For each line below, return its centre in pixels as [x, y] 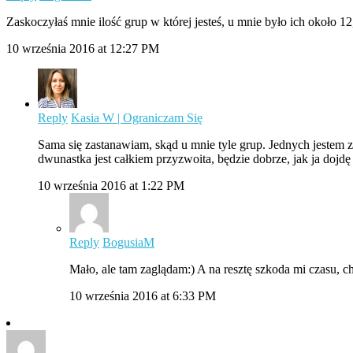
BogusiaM [128, 243]
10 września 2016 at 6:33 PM [143, 296]
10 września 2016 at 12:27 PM [83, 49]
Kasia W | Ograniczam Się [137, 118]
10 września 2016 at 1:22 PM [111, 186]
